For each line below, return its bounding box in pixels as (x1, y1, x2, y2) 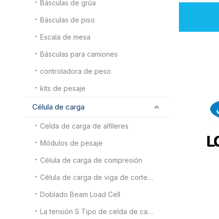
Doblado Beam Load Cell (40, 190, 120, 198)
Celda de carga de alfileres (40, 121, 129, 130)
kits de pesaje (40, 84, 86, 92)
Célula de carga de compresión (40, 155, 142, 164)
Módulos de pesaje (40, 138, 103, 147)
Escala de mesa (40, 32, 90, 41)
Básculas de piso (40, 15, 95, 24)
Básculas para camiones (40, 49, 118, 58)
